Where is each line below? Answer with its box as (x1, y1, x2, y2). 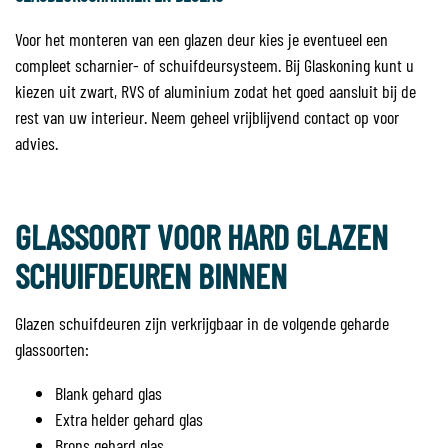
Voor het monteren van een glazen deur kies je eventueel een (15, 28, 388, 50)
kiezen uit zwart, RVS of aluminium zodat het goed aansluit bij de (15, 80, 416, 102)
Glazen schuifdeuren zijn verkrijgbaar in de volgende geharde (15, 312, 389, 334)
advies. (15, 132, 62, 154)
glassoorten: (15, 338, 89, 360)
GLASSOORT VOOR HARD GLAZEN (15, 216, 388, 257)
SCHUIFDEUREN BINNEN (15, 255, 287, 296)
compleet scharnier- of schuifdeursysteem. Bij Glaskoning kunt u (15, 54, 414, 76)
